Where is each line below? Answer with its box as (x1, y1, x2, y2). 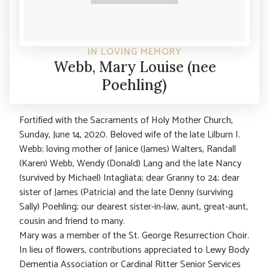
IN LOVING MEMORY (87, 43, 182, 60)
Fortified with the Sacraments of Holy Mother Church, (19, 112, 233, 128)
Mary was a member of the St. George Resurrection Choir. (19, 227, 249, 244)
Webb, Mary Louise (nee (53, 57, 216, 76)
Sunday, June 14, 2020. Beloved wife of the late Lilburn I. (19, 126, 240, 143)
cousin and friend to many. (19, 213, 125, 229)
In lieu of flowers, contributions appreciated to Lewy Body (19, 241, 249, 258)
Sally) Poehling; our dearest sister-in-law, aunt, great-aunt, (19, 198, 248, 215)
